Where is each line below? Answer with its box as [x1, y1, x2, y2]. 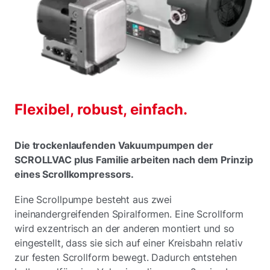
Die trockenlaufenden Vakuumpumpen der [14, 139, 213, 152]
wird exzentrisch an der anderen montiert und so [14, 222, 234, 235]
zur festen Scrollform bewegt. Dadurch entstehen [14, 251, 237, 264]
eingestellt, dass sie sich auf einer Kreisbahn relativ [14, 237, 243, 250]
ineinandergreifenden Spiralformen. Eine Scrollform [14, 208, 244, 221]
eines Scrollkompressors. [14, 168, 134, 181]
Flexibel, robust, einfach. [14, 101, 187, 119]
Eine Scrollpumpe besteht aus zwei [14, 193, 172, 206]
